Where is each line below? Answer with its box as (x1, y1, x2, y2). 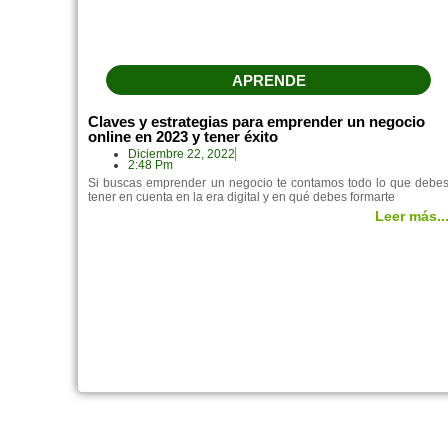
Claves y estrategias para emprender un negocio (88, 112, 426, 130)
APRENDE (231, 71, 306, 89)
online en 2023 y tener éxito (88, 127, 279, 145)
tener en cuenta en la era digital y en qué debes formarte (88, 189, 396, 204)
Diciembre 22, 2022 (128, 146, 236, 161)
